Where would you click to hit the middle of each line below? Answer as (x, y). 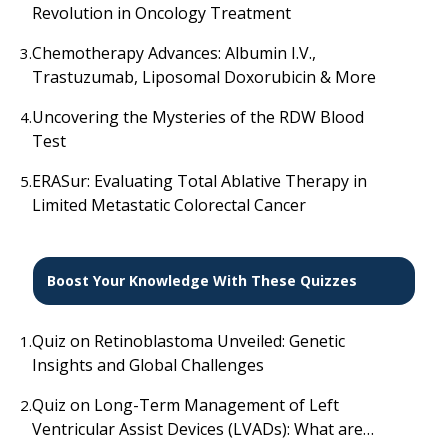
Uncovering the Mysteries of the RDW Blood (198, 116)
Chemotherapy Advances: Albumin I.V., (174, 52)
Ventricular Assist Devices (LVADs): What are (197, 429)
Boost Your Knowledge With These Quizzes (201, 281)
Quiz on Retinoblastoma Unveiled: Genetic (188, 341)
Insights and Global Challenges (148, 365)
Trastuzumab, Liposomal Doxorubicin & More (204, 76)
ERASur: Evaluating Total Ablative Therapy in (199, 180)
